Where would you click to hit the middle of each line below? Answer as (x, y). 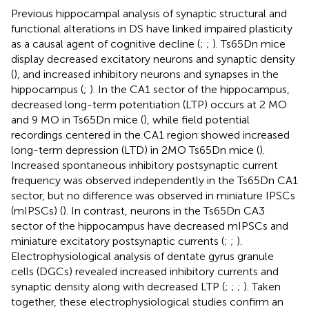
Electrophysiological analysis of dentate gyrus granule (142, 256)
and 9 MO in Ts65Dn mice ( (77, 119)
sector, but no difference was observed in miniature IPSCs (153, 195)
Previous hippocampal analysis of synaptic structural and (149, 13)
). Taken (262, 286)
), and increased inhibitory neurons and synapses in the (146, 74)
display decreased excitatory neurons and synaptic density (153, 59)
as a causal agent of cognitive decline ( (106, 43)
